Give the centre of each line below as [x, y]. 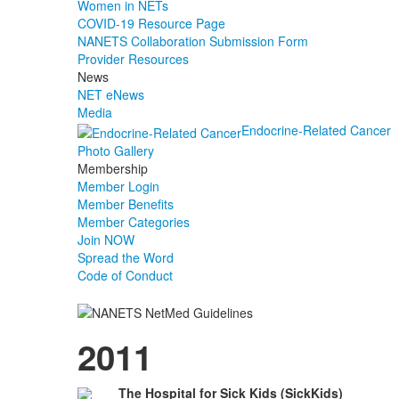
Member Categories [134, 221]
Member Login [118, 186]
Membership [113, 168]
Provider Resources [133, 59]
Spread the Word [126, 257]
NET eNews [111, 95]
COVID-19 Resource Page [151, 24]
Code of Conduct [125, 275]
